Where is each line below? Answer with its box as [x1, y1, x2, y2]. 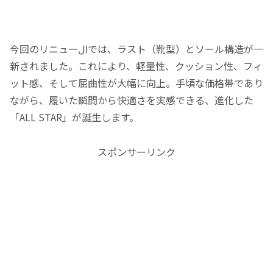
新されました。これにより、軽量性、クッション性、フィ [10, 58, 263, 74]
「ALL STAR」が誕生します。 [10, 110, 139, 125]
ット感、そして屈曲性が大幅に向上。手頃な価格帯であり [10, 76, 263, 91]
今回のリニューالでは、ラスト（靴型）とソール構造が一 [10, 41, 78, 57]
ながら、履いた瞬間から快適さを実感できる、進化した [10, 93, 253, 108]
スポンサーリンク [97, 144, 175, 159]
